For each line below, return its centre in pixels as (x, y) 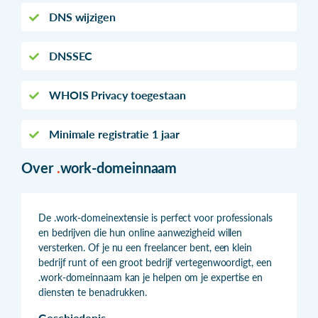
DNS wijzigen (81, 16)
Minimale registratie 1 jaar (113, 133)
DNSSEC (69, 55)
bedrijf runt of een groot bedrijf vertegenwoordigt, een (155, 262)
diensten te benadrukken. (93, 292)
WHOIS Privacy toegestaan (116, 94)
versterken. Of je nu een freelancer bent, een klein (145, 247)
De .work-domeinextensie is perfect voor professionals (155, 217)
